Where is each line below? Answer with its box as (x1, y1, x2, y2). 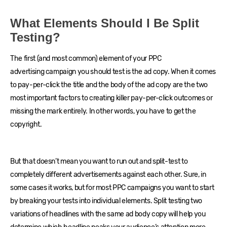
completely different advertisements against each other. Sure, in (10, 170, 206, 179)
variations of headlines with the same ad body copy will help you (10, 210, 206, 219)
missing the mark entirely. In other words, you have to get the (10, 107, 196, 116)
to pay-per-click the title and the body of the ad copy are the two (10, 81, 208, 90)
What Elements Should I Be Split (10, 16, 199, 30)
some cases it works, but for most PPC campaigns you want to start (10, 183, 214, 193)
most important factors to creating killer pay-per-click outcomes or (10, 94, 213, 103)
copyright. (10, 120, 42, 129)
